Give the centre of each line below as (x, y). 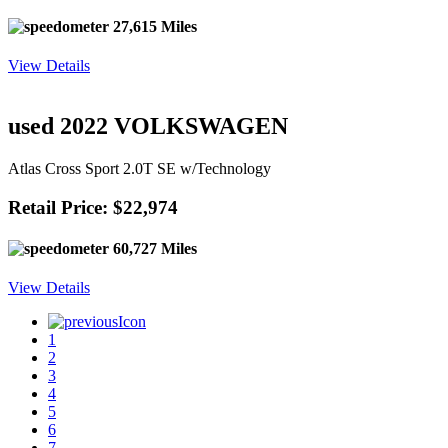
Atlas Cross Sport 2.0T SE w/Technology (139, 169)
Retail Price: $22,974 (93, 207)
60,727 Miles (153, 249)
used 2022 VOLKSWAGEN (148, 126)
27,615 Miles (153, 27)
